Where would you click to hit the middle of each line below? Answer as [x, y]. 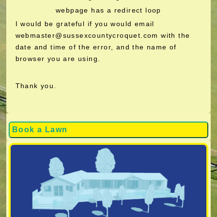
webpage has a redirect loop [108, 10]
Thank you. [36, 86]
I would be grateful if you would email [85, 24]
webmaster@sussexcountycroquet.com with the [103, 35]
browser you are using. [58, 59]
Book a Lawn [40, 130]
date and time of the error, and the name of [96, 47]
